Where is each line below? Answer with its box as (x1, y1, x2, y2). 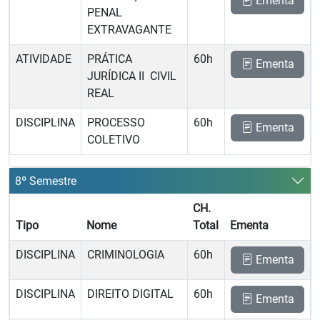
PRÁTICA (87, 52, 132, 66)
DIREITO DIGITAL (87, 287, 174, 301)
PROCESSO (87, 116, 145, 129)
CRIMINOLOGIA (87, 248, 164, 261)
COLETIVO (87, 133, 140, 146)
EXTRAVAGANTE (87, 23, 171, 36)
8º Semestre (15, 174, 76, 188)
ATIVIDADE (16, 52, 71, 66)
